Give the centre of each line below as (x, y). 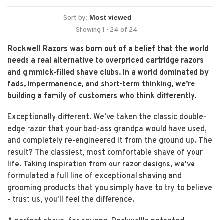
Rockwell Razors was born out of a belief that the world (108, 49)
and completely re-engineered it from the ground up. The (110, 141)
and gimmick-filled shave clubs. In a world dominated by (108, 73)
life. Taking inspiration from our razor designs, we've (101, 165)
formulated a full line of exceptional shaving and (95, 177)
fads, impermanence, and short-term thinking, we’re (101, 84)
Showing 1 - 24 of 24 (106, 30)
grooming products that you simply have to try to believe (110, 188)
